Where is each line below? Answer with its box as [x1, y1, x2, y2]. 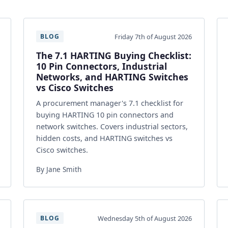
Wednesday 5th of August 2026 [98, 213, 192, 223]
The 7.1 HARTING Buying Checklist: [36, 49, 191, 62]
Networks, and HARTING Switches [36, 71, 188, 83]
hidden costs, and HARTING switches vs [36, 133, 173, 143]
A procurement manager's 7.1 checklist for [36, 98, 183, 108]
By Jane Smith [36, 164, 81, 174]
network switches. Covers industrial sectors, [36, 122, 188, 131]
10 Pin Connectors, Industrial [36, 60, 167, 72]
